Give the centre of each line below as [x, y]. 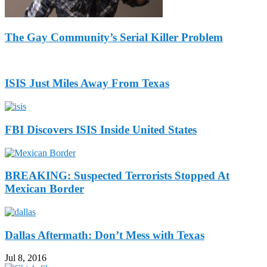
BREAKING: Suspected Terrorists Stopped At [117, 176]
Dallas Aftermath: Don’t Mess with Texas [105, 235]
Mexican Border [44, 189]
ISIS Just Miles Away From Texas [87, 83]
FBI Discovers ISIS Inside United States [101, 129]
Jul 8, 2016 [26, 258]
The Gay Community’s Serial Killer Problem [114, 37]
